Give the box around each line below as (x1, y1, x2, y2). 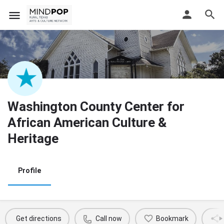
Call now (95, 214, 122, 223)
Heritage (7, 130, 58, 146)
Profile (18, 166, 41, 174)
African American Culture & (7, 114, 166, 130)
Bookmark (155, 214, 188, 223)
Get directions (15, 214, 61, 223)
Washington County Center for (7, 98, 184, 114)
